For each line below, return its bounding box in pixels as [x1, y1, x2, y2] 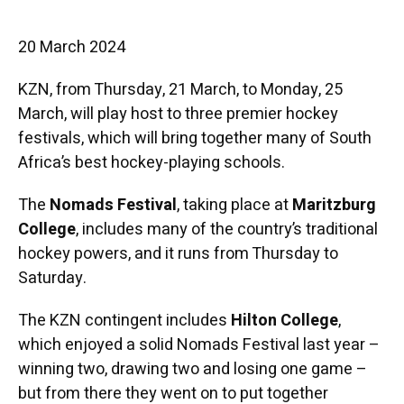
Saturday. [17, 265, 87, 290]
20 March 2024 [17, 34, 125, 60]
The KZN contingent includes [17, 308, 231, 333]
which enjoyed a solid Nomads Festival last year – [17, 332, 380, 357]
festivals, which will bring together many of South [17, 125, 372, 151]
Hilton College [230, 308, 338, 333]
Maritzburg [291, 192, 376, 217]
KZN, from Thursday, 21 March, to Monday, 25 [17, 77, 343, 102]
